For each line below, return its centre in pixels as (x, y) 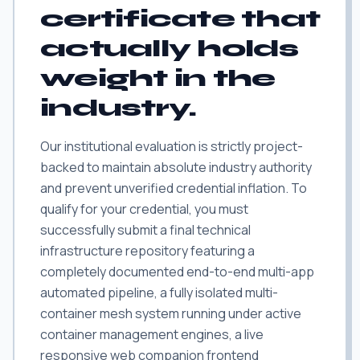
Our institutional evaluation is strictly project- (172, 146)
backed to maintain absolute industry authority (176, 167)
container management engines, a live (152, 334)
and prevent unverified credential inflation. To (174, 188)
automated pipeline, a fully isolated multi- (159, 292)
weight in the (158, 78)
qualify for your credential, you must (144, 209)
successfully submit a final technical (145, 230)
